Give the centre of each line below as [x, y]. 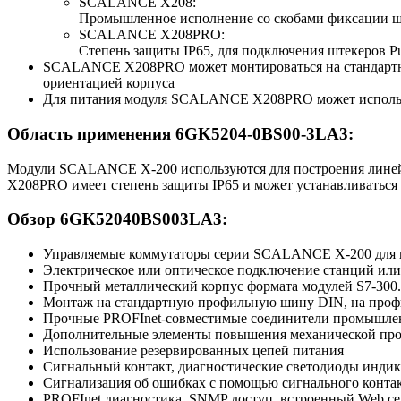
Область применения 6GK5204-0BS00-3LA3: [180, 134]
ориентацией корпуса [109, 83]
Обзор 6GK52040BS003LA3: [117, 219]
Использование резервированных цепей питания [193, 351]
